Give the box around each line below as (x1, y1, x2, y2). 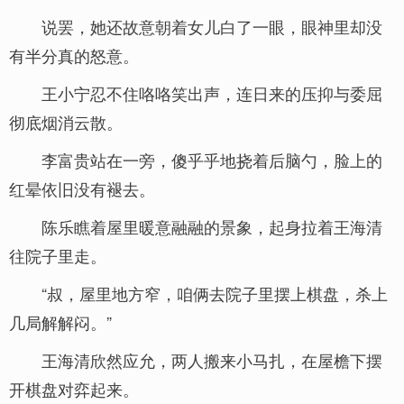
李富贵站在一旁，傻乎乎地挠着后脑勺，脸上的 (41, 148, 382, 171)
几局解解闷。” (9, 310, 112, 334)
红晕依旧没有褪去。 (9, 177, 155, 200)
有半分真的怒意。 (9, 43, 139, 67)
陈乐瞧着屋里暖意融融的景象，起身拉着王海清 (41, 215, 382, 238)
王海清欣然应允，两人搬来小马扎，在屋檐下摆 (41, 348, 382, 372)
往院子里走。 (9, 243, 106, 267)
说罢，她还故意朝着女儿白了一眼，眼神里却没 (41, 14, 382, 38)
